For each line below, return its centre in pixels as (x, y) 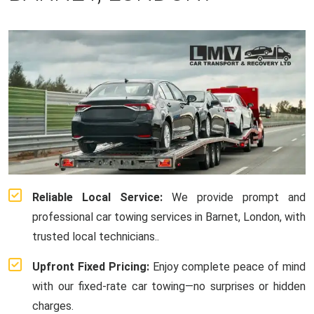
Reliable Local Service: (97, 197)
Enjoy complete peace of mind (227, 266)
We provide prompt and (234, 197)
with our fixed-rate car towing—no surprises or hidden (169, 286)
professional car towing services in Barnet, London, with (169, 217)
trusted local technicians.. (96, 236)
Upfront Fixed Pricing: (91, 266)
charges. (53, 306)
